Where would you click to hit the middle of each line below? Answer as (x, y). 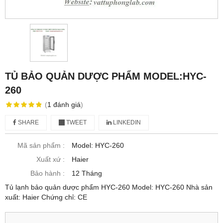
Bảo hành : (48, 173)
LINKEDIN (126, 123)
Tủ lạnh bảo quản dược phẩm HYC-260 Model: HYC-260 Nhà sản (109, 187)
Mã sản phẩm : (41, 146)
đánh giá (67, 105)
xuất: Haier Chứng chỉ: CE (46, 197)
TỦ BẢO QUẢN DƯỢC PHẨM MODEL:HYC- (106, 76)
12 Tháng (87, 173)
